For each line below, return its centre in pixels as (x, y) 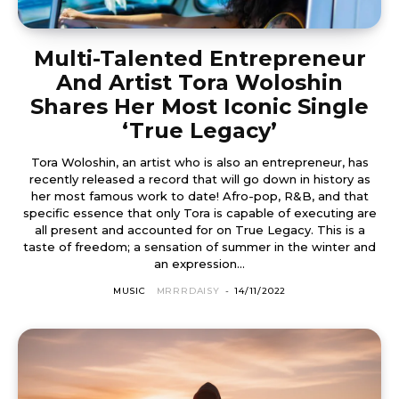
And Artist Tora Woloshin (199, 82)
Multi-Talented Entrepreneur (199, 58)
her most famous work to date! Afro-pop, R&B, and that (199, 195)
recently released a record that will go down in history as (199, 179)
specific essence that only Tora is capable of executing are (199, 212)
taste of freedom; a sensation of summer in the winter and (199, 246)
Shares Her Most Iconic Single (199, 106)
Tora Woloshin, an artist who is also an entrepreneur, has (199, 162)
